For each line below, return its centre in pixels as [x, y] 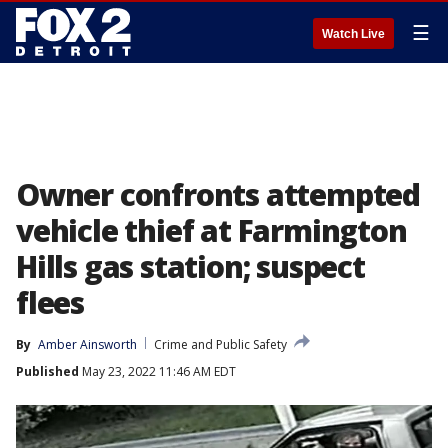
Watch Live [353, 34]
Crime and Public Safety [220, 344]
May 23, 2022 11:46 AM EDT [157, 371]
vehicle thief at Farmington [211, 230]
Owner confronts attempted [218, 194]
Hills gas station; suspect [190, 266]
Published [47, 371]
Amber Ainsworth [87, 344]
